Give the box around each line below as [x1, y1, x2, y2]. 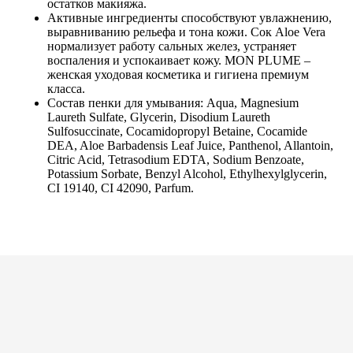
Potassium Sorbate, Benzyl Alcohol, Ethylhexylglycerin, [47, 167, 327, 180]
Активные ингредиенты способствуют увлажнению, [47, 11, 332, 24]
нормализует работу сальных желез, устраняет [47, 39, 296, 53]
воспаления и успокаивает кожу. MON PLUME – [47, 54, 310, 67]
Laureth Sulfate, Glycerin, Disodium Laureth [47, 110, 270, 124]
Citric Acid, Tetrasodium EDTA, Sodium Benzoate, [47, 153, 304, 166]
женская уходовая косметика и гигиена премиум [47, 68, 309, 81]
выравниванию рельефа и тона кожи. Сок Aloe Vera [47, 25, 325, 39]
